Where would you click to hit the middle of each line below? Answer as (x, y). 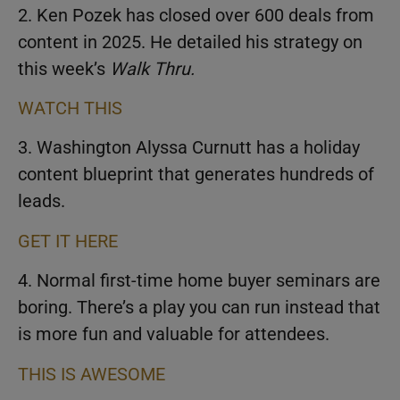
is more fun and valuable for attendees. (174, 334)
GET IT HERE (68, 241)
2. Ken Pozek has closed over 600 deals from (196, 15)
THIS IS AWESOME (92, 374)
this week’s (64, 68)
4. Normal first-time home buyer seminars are (199, 281)
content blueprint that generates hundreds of (196, 175)
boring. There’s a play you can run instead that (199, 308)
